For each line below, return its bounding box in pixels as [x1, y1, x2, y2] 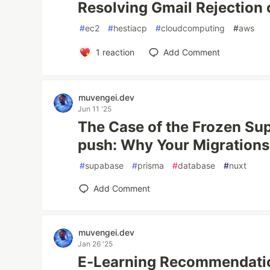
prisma [137, 160, 165, 171]
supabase [85, 160, 124, 171]
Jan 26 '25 [78, 239, 113, 249]
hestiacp [113, 23, 148, 34]
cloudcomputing [161, 23, 225, 34]
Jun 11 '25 [78, 104, 112, 114]
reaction [99, 47, 134, 58]
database [178, 160, 216, 171]
